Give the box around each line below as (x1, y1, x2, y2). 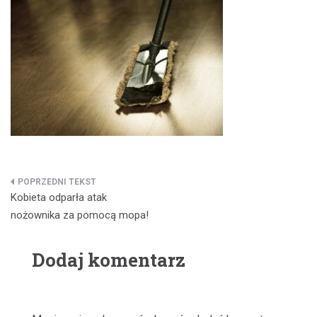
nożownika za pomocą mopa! (11, 209, 149, 222)
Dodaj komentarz (32, 248, 185, 272)
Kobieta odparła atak (11, 191, 107, 204)
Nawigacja (10, 176, 101, 200)
